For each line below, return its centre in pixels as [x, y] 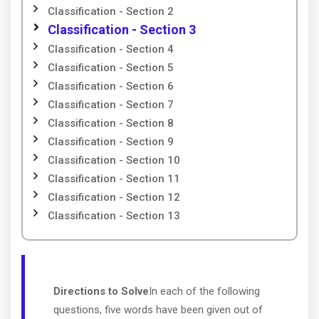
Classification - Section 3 [122, 30]
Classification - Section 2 [111, 11]
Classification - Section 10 [114, 160]
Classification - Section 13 [114, 216]
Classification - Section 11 [114, 179]
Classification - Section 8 [111, 123]
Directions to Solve [101, 291]
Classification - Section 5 [111, 68]
